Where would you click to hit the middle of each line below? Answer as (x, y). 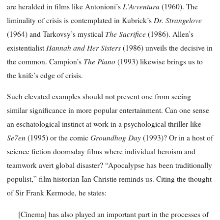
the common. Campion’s (45, 61)
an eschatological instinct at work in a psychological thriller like (104, 124)
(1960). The (180, 6)
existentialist (27, 47)
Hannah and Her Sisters (84, 47)
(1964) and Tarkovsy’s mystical (56, 34)
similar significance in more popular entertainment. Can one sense (108, 110)
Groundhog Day (117, 137)
